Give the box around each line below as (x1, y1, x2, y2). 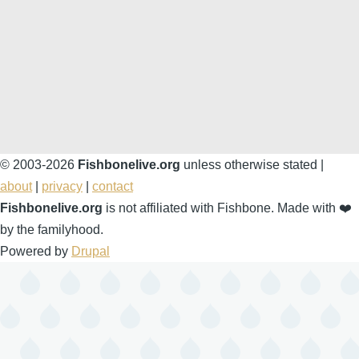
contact (92, 179, 133, 194)
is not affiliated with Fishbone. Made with (103, 201, 339, 216)
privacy (42, 179, 83, 194)
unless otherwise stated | (180, 158, 324, 172)
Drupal (71, 244, 110, 259)
